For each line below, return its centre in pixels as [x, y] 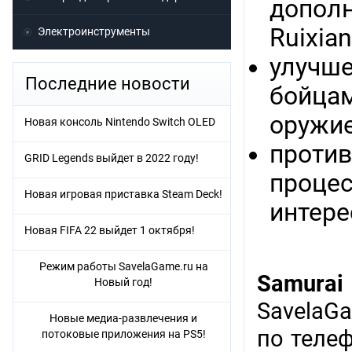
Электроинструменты [94, 32]
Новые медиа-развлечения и [123, 319]
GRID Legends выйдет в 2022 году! [112, 158]
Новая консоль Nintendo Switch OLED [120, 122]
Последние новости [108, 84]
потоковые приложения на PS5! [123, 334]
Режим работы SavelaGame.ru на [123, 267]
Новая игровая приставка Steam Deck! [123, 194]
